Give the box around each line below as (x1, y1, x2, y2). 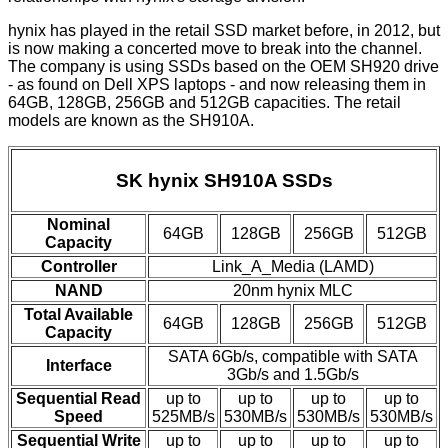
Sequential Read (16, 390, 141, 408)
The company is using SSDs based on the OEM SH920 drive (8, 58, 439, 76)
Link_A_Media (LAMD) (211, 258, 374, 276)
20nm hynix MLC (232, 282, 353, 300)
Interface (45, 357, 112, 375)
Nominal (47, 216, 110, 234)
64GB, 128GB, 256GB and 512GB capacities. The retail (8, 94, 401, 112)
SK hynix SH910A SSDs (115, 170, 333, 192)
